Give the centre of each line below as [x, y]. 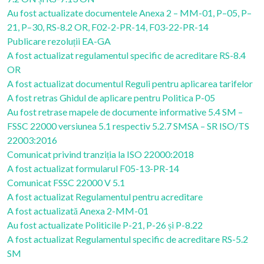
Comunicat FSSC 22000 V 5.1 [66, 182]
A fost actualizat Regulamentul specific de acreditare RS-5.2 [128, 239]
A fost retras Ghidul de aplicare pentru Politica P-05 [111, 98]
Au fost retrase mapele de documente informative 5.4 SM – [125, 112]
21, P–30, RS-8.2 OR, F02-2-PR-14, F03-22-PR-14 [108, 27]
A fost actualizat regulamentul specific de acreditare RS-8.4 [126, 55]
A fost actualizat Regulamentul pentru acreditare [105, 197]
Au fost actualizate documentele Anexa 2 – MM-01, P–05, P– [129, 13]
